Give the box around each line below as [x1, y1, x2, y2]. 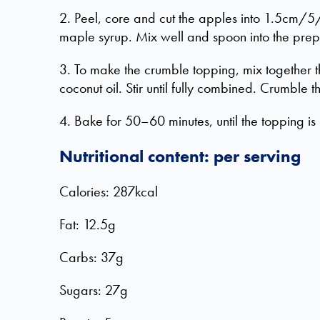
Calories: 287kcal [59, 182, 158, 201]
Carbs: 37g [59, 248, 124, 266]
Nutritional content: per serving [59, 145, 301, 167]
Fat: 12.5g [59, 215, 116, 234]
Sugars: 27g [59, 281, 128, 299]
